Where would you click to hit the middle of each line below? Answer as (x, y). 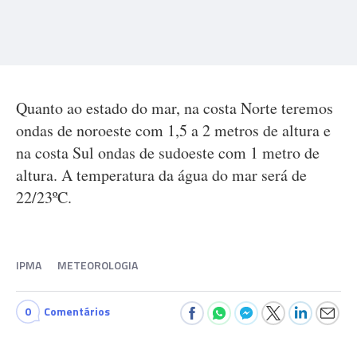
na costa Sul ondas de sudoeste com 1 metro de (168, 153)
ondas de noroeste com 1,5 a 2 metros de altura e (173, 130)
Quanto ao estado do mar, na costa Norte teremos (175, 108)
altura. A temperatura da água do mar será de (161, 175)
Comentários (77, 311)
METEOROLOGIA (98, 265)
